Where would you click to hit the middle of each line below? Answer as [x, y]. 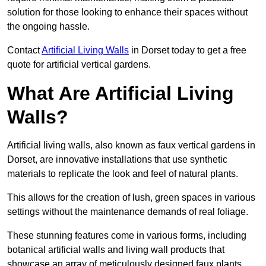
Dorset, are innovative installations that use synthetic [117, 160]
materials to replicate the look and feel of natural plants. [123, 174]
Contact [24, 50]
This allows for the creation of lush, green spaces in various [131, 198]
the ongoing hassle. [48, 27]
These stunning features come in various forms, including [127, 236]
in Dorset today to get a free [188, 50]
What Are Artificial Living [121, 94]
